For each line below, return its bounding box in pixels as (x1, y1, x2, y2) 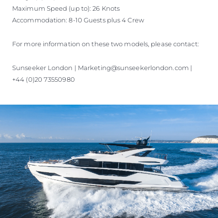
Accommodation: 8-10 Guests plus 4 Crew (12, 16, 144, 24)
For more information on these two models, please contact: (12, 39, 199, 48)
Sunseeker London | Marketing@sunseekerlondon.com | (12, 63, 193, 72)
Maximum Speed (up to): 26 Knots (12, 4, 120, 12)
